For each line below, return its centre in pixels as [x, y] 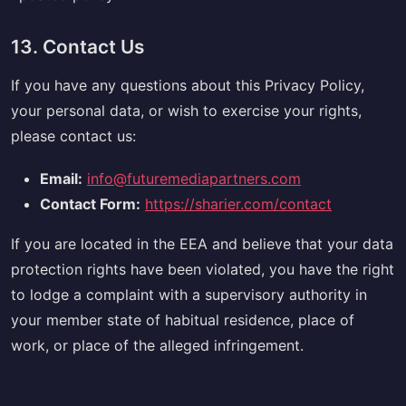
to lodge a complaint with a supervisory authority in [189, 295]
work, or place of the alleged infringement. [157, 346]
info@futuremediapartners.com [194, 179]
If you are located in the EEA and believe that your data [202, 244]
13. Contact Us [77, 46]
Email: [61, 179]
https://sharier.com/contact [238, 204]
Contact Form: [90, 204]
